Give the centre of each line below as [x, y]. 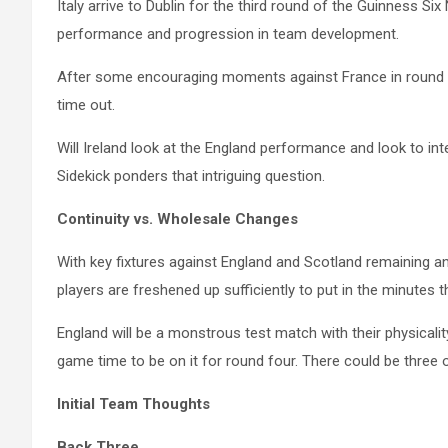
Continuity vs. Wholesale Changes [177, 219]
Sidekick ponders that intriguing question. [191, 176]
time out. [86, 105]
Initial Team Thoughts [133, 404]
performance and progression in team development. [228, 34]
